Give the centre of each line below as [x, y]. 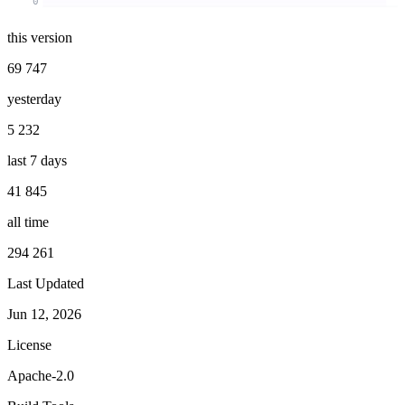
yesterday [34, 99]
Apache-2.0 [41, 375]
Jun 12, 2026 [44, 314]
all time [28, 221]
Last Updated [46, 283]
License [29, 344]
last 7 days [37, 160]
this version [40, 37]
